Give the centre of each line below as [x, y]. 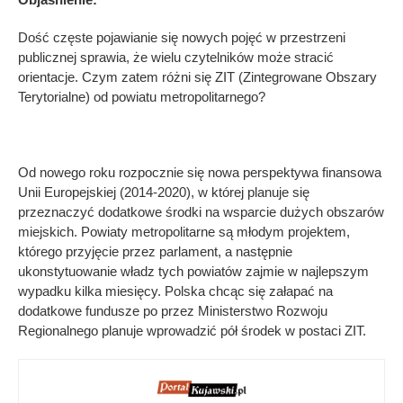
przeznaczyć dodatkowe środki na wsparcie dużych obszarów [201, 211]
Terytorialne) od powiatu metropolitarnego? [142, 96]
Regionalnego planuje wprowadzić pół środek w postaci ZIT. [194, 330]
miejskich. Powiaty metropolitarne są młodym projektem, [184, 231]
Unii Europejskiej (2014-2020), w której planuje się [164, 192]
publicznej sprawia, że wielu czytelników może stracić [176, 57]
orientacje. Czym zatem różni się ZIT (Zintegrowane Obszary [197, 76]
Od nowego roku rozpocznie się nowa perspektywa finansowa [200, 172]
